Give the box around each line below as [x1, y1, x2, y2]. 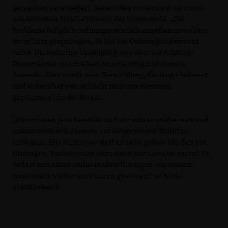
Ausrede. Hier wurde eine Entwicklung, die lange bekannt [13, 70, 208, 79]
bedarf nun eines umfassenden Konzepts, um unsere [13, 159, 192, 169]
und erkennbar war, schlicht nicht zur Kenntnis [13, 81, 172, 91]
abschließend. [13, 182, 61, 191]
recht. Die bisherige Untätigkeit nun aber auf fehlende [13, 47, 194, 57]
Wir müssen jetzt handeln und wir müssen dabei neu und [13, 115, 209, 124]
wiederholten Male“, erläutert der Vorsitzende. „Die [13, 14, 185, 23]
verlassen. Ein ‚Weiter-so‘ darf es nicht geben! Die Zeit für [13, 137, 206, 147]
